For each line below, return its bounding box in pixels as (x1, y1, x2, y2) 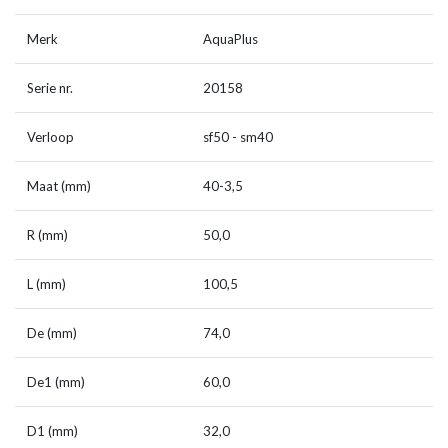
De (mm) (27, 325, 77, 342)
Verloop (27, 129, 74, 146)
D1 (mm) (27, 423, 78, 440)
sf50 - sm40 (203, 129, 273, 146)
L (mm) (27, 276, 66, 293)
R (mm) (27, 227, 68, 244)
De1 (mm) (27, 374, 85, 391)
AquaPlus (203, 31, 258, 48)
